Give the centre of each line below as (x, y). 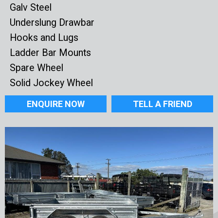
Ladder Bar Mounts (50, 53)
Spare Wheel (36, 68)
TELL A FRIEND (162, 104)
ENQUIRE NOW (56, 104)
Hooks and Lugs (44, 38)
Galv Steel (31, 8)
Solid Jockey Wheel (51, 83)
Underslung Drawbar (52, 23)
